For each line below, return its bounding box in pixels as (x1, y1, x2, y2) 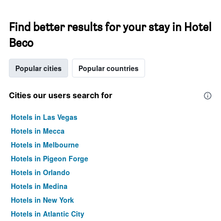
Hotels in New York (11, 195, 74, 205)
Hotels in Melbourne (11, 140, 79, 149)
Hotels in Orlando (11, 167, 70, 177)
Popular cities (15, 63, 62, 73)
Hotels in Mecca (11, 126, 65, 136)
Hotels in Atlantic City (11, 209, 84, 219)
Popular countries (78, 63, 139, 73)
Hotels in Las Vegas (11, 112, 77, 122)
